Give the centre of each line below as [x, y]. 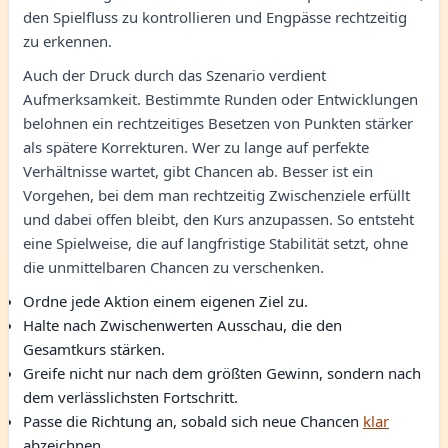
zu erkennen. [67, 41]
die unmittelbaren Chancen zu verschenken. [173, 267]
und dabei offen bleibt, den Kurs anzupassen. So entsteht [218, 219]
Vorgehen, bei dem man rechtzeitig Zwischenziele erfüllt [216, 195]
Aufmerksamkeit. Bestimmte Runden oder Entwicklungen [220, 99]
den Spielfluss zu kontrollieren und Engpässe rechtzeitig [215, 17]
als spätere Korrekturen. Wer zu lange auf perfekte [196, 147]
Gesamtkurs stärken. [94, 349]
